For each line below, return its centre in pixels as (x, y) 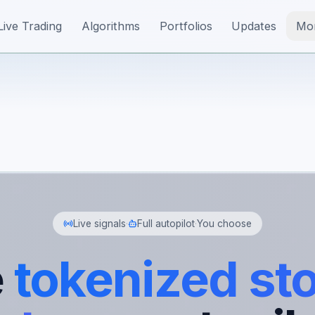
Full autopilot (166, 224)
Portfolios (186, 26)
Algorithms (110, 26)
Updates (254, 26)
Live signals (99, 224)
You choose (225, 224)
